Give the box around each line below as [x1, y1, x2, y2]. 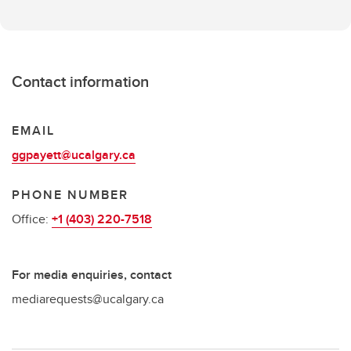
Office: [12, 210, 52, 228]
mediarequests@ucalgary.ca [12, 290, 164, 308]
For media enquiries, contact [12, 266, 172, 284]
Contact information [12, 70, 149, 92]
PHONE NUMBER [12, 186, 128, 204]
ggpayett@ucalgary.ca [12, 146, 136, 164]
